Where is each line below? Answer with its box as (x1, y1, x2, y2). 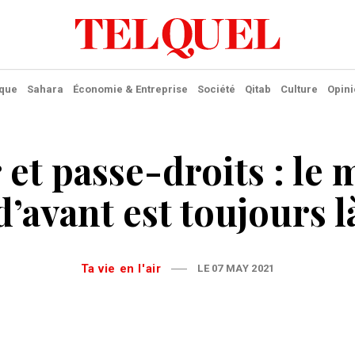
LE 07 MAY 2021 (197, 262, 275, 274)
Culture (280, 83, 318, 95)
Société (197, 83, 235, 95)
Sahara (26, 83, 63, 95)
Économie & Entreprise (72, 83, 188, 95)
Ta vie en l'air (88, 261, 162, 276)
